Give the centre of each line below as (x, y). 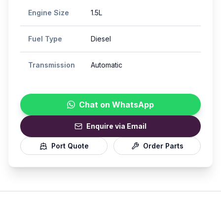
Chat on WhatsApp (116, 105)
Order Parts (163, 146)
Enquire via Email (116, 126)
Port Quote (70, 146)
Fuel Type (45, 39)
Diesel (101, 39)
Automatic (107, 65)
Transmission (52, 65)
